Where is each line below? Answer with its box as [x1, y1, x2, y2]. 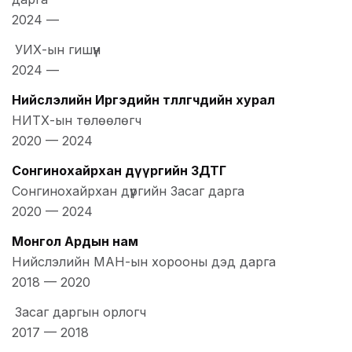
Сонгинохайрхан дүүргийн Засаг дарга [12, 183, 244, 200]
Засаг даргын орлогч [15, 304, 146, 321]
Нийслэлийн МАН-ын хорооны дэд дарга [12, 254, 276, 270]
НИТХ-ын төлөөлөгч [12, 112, 141, 129]
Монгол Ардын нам [12, 233, 138, 250]
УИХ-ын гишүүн [15, 42, 101, 58]
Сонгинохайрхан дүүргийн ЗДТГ [12, 163, 226, 179]
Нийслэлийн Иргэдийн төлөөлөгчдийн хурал [12, 92, 275, 108]
